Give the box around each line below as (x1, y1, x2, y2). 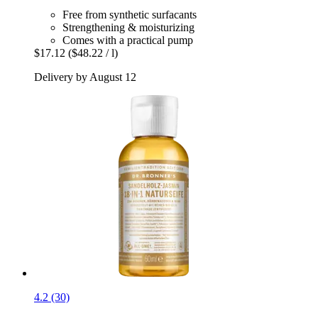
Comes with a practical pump (62, 34, 193, 47)
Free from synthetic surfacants (62, 9, 197, 21)
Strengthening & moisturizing (62, 21, 194, 34)
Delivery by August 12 (34, 71, 136, 84)
